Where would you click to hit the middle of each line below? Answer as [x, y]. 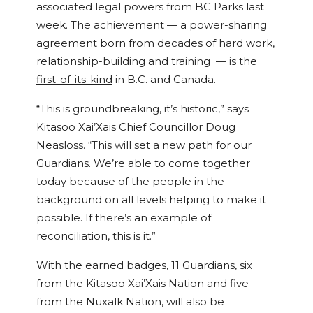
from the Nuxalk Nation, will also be [130, 302]
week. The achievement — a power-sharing [152, 26]
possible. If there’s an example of [124, 218]
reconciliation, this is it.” [96, 236]
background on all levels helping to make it [151, 200]
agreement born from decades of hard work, [155, 44]
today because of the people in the [130, 182]
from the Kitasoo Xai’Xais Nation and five [143, 284]
